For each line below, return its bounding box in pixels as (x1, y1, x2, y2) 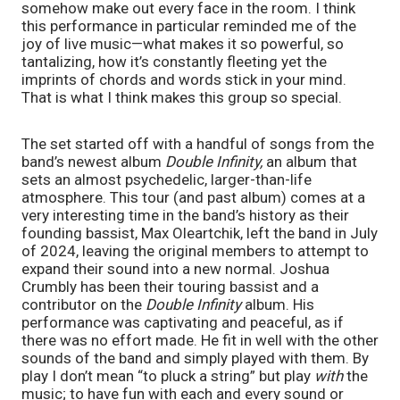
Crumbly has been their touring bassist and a (21, 278, 319, 296)
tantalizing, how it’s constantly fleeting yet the (21, 53, 327, 71)
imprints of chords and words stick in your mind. (21, 71, 346, 89)
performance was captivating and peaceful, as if (21, 313, 344, 332)
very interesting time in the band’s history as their (21, 206, 349, 225)
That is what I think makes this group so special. (21, 88, 342, 107)
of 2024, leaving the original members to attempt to (21, 242, 369, 261)
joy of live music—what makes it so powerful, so (21, 35, 344, 54)
